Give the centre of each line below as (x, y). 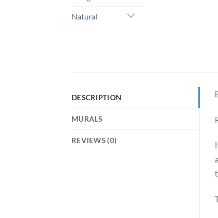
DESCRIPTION (97, 98)
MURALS (87, 119)
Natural (84, 16)
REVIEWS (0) (94, 141)
